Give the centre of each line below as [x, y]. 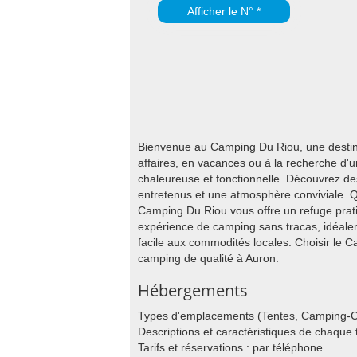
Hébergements [193, 290]
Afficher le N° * [224, 11]
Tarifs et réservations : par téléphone [230, 347]
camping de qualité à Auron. [208, 258]
